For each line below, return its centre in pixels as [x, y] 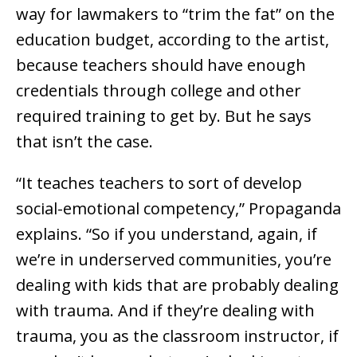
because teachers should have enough [161, 65]
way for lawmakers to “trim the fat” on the [175, 14]
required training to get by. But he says [164, 116]
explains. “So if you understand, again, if [167, 234]
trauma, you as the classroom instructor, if [177, 336]
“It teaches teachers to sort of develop [159, 183]
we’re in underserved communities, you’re [174, 260]
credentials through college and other [159, 91]
